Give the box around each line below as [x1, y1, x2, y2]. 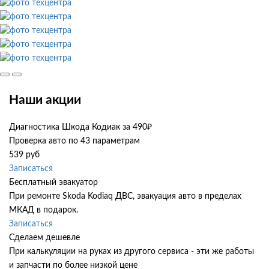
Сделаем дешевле [9, 234, 80, 243]
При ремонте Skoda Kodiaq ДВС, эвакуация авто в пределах [9, 192, 241, 201]
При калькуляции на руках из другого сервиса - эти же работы [9, 247, 254, 256]
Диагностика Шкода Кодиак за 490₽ [9, 123, 152, 132]
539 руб [9, 151, 40, 160]
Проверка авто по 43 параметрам [9, 137, 140, 146]
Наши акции [9, 93, 81, 106]
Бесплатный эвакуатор [9, 178, 98, 187]
